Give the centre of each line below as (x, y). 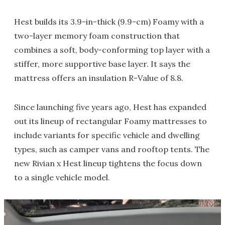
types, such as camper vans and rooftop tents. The (112, 149)
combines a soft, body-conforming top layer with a (112, 50)
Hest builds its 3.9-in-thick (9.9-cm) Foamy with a (109, 22)
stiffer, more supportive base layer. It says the (102, 64)
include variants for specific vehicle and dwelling (107, 135)
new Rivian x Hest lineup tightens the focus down (108, 163)
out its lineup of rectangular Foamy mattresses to (110, 121)
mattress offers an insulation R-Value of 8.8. (99, 78)
